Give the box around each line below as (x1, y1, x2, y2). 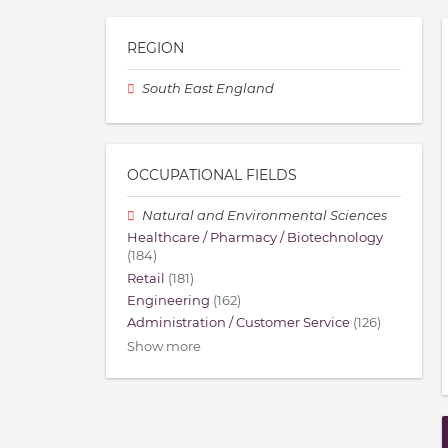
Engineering (127, 292, 210, 308)
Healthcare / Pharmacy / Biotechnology (127, 230, 383, 246)
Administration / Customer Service (127, 315, 350, 331)
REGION (127, 39, 184, 58)
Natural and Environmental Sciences (142, 208, 388, 224)
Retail (127, 270, 165, 286)
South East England (142, 81, 275, 97)
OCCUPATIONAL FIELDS (127, 166, 297, 185)
